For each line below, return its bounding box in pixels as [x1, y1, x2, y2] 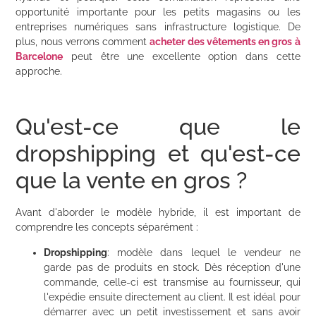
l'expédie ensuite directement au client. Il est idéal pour [44, 291, 300, 303]
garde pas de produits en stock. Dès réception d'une [44, 261, 300, 273]
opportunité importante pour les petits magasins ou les [16, 6, 300, 18]
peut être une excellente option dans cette [63, 50, 300, 62]
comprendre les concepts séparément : [16, 221, 199, 233]
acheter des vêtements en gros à [150, 35, 300, 47]
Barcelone [16, 50, 63, 62]
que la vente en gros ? [16, 167, 248, 194]
